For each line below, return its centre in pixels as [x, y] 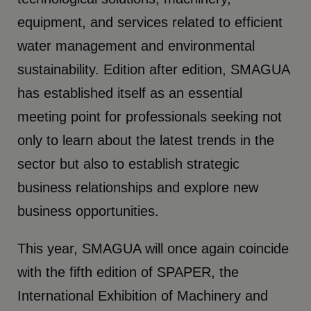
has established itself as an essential [130, 93]
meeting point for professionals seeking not [150, 116]
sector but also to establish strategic [129, 163]
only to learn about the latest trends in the [146, 140]
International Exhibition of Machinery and [143, 295]
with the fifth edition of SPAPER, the [128, 272]
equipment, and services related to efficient [150, 22]
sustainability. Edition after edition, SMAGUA [154, 69]
